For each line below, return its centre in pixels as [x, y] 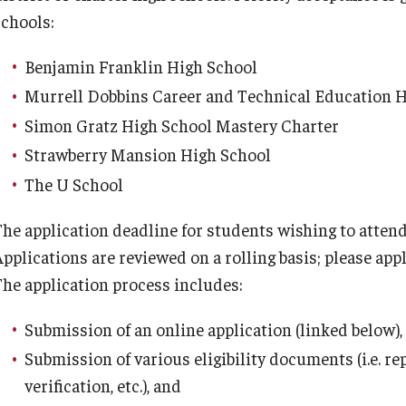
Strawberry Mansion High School [150, 154]
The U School [76, 184]
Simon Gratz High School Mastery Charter [184, 125]
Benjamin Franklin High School [143, 66]
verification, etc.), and [105, 385]
